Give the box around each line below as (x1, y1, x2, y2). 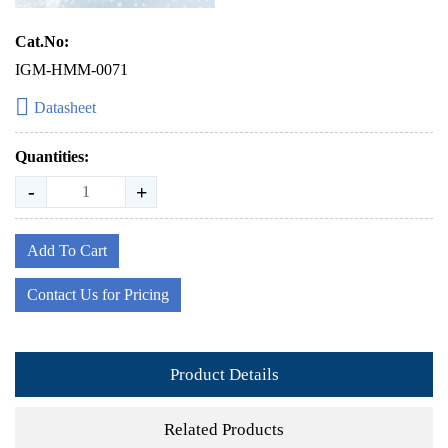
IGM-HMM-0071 (15, 61, 128, 78)
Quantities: (15, 148, 89, 165)
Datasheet (34, 99, 96, 116)
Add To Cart (27, 242, 107, 259)
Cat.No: (15, 33, 69, 50)
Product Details (169, 364, 279, 384)
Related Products (164, 419, 284, 439)
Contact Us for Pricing (27, 286, 169, 303)
